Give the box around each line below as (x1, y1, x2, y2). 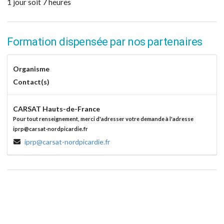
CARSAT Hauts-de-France (12, 104, 100, 113)
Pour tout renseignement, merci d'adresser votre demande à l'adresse (12, 115, 193, 122)
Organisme (12, 64, 49, 73)
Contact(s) (12, 77, 49, 86)
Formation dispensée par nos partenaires (7, 35, 202, 48)
